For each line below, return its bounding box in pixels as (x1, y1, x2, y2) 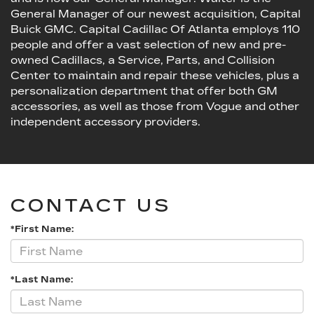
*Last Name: (11, 274, 73, 286)
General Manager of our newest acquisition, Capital (11, 7, 301, 21)
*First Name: (11, 224, 74, 235)
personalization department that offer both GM (11, 84, 278, 98)
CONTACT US (11, 195, 171, 217)
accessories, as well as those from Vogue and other (11, 100, 299, 114)
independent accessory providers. (11, 115, 200, 129)
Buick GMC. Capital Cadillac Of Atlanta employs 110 (11, 22, 300, 36)
